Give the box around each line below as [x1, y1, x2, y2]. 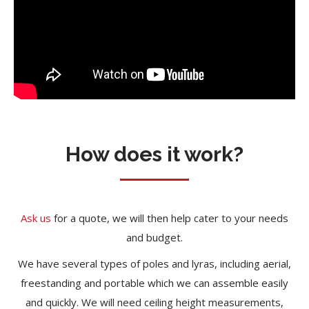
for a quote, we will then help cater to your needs [51, 210, 288, 225]
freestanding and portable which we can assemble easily [21, 275, 288, 290]
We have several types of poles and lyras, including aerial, [18, 256, 291, 270]
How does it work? [66, 141, 243, 166]
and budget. [126, 230, 183, 244]
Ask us [21, 210, 51, 225]
